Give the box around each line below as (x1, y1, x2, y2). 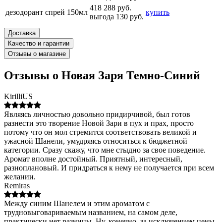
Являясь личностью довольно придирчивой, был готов (4, 110, 190, 118)
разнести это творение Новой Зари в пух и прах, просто (4, 118, 194, 127)
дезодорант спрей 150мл (5, 7, 88, 16)
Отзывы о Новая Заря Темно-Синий (4, 68, 200, 82)
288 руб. (102, 3, 131, 12)
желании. (4, 172, 36, 181)
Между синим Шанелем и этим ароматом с (4, 199, 150, 208)
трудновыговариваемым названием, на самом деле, (4, 208, 177, 217)
